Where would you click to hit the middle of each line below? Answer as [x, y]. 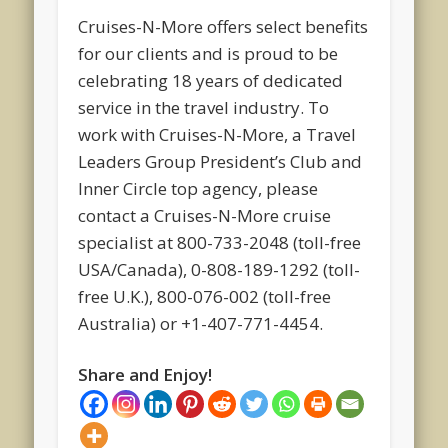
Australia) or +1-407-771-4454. [201, 324]
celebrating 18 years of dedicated [211, 81]
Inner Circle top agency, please [198, 189]
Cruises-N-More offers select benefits [223, 27]
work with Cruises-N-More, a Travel [217, 135]
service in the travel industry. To [204, 108]
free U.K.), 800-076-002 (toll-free [205, 297]
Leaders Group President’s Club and [220, 162]
